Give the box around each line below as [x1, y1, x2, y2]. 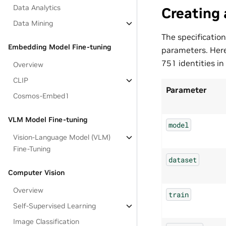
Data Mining [13, 19, 53, 28]
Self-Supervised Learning [13, 201, 96, 210]
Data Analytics [13, 3, 61, 12]
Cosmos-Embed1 [13, 91, 70, 100]
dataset [168, 154, 197, 164]
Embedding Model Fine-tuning [8, 42, 111, 51]
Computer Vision [8, 168, 65, 177]
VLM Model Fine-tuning [8, 115, 88, 124]
